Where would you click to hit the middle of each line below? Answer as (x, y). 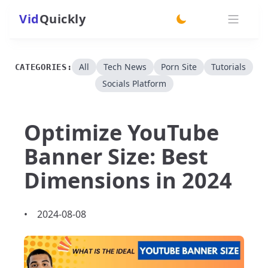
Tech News (125, 67)
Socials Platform (134, 83)
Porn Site (179, 67)
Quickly (62, 19)
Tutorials (229, 67)
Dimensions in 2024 (128, 180)
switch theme (211, 31)
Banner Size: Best (116, 156)
